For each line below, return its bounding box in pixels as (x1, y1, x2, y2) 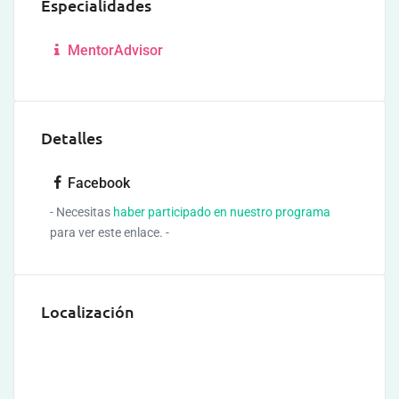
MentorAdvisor (64, 42, 163, 59)
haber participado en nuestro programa (113, 205, 330, 219)
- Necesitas (50, 205, 113, 219)
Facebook (68, 175, 130, 191)
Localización (41, 301, 134, 322)
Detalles (41, 127, 102, 148)
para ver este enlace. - (50, 225, 169, 240)
